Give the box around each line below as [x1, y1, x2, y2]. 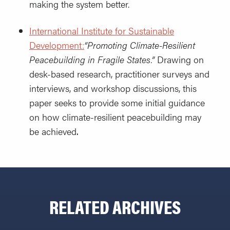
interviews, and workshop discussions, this [29, 82, 197, 95]
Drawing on [157, 53, 204, 66]
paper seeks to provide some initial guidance [29, 96, 205, 109]
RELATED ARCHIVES [49, 193, 181, 220]
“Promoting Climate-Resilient [84, 39, 195, 52]
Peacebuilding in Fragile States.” [29, 53, 157, 66]
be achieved [29, 125, 76, 138]
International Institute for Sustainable [29, 24, 174, 37]
